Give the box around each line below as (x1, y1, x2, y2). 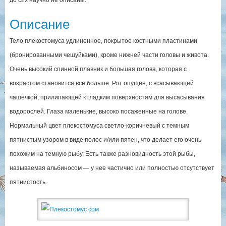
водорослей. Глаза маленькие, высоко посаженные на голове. (9, 107, 188, 115)
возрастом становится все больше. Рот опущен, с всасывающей (9, 79, 194, 87)
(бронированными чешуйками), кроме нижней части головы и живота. (9, 51, 209, 59)
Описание (9, 17, 70, 31)
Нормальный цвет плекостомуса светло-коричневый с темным (9, 122, 189, 129)
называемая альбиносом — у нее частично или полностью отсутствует (9, 164, 214, 172)
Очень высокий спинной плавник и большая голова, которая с (9, 65, 187, 73)
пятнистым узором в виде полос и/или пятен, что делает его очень (9, 136, 201, 143)
